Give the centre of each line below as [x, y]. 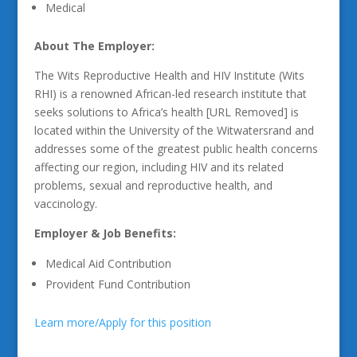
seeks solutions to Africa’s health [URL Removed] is [166, 112]
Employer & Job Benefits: [105, 233]
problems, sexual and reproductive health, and [153, 185]
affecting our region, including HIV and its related [159, 167]
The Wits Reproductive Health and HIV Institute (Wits [169, 75]
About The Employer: [94, 46]
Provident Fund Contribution [118, 284]
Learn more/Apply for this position [122, 322]
